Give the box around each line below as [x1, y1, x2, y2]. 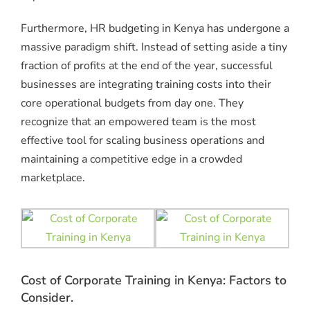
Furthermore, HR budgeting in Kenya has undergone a [21, 21, 289, 37]
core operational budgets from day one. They [21, 95, 244, 111]
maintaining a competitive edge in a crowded [21, 152, 242, 167]
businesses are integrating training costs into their [21, 77, 271, 93]
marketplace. [21, 170, 85, 186]
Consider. [21, 289, 73, 307]
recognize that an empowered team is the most [21, 114, 256, 130]
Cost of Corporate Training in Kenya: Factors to [21, 272, 286, 289]
